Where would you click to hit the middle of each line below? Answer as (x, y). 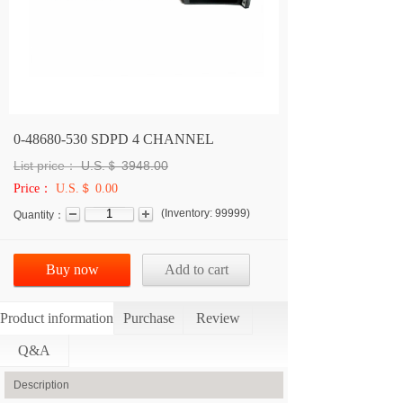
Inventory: (190, 213)
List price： (45, 166)
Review (218, 318)
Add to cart (196, 269)
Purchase (148, 318)
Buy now (72, 269)
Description (41, 385)
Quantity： (39, 215)
